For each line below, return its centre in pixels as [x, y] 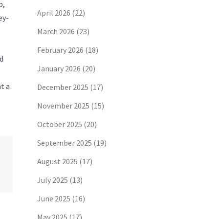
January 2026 [59, 68]
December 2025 [63, 87]
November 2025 [63, 106]
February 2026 [60, 50]
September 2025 [65, 143]
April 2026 [54, 13]
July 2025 [53, 180]
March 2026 [56, 31]
